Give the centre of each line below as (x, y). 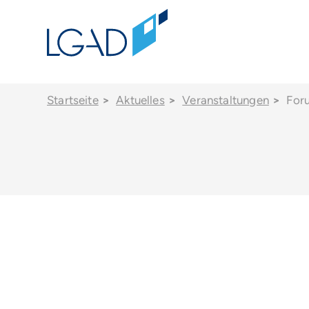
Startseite (73, 100)
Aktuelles (140, 100)
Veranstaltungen (226, 100)
